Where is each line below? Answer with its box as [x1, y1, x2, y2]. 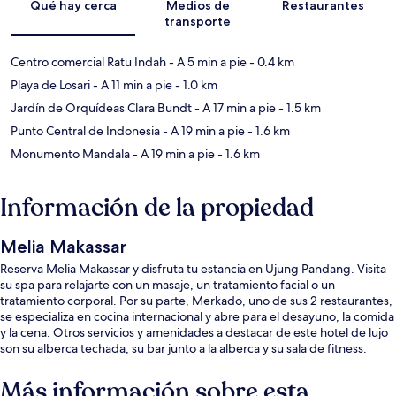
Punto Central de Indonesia [11, 122, 160, 139]
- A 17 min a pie [192, 99, 276, 116]
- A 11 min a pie [90, 76, 172, 93]
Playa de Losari [11, 76, 90, 93]
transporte [164, 12, 232, 29]
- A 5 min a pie [166, 53, 247, 70]
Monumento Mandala [11, 145, 130, 162]
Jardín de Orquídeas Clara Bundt [11, 99, 192, 116]
